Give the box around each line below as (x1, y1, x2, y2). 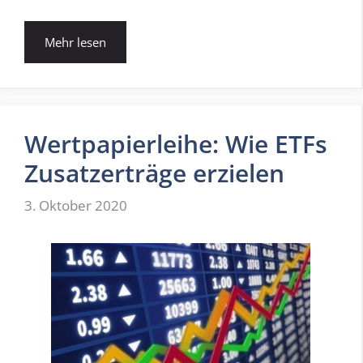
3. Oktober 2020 (24, 195, 127, 215)
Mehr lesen (45, 34, 106, 51)
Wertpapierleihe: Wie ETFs (24, 127, 327, 161)
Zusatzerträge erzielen (24, 156, 284, 190)
